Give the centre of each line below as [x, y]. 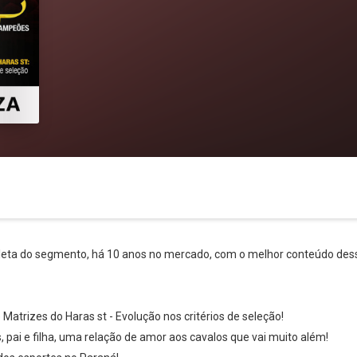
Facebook [136, 329]
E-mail [314, 329]
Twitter [226, 329]
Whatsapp [45, 329]
